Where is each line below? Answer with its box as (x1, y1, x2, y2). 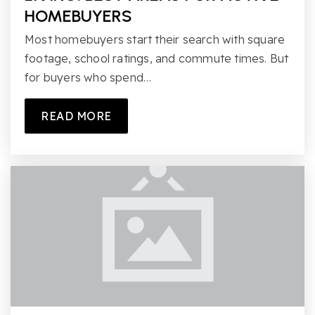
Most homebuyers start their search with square (25, 32, 285, 46)
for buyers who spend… (25, 70, 152, 84)
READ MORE (41, 108, 112, 123)
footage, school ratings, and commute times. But (25, 51, 289, 65)
